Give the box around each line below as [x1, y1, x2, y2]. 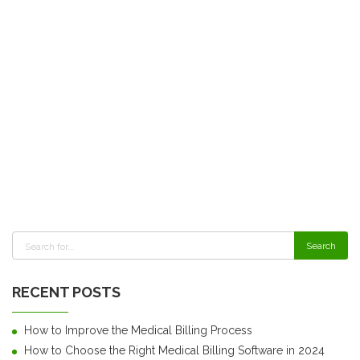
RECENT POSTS [12, 284, 121, 301]
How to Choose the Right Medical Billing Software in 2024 [24, 344, 325, 358]
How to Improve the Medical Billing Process [24, 324, 252, 337]
